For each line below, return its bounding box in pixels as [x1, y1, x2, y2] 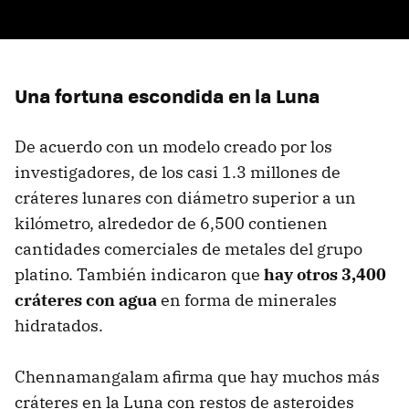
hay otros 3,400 [264, 264, 386, 286]
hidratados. [15, 315, 103, 337]
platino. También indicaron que [15, 264, 264, 286]
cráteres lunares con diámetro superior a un [15, 187, 356, 209]
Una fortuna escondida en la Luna [15, 81, 320, 110]
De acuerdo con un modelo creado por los [15, 136, 332, 158]
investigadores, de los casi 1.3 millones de [15, 162, 341, 184]
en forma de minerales [157, 289, 337, 311]
